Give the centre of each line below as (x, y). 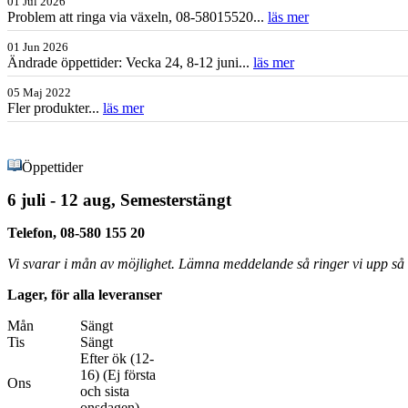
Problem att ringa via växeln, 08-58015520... (138, 17)
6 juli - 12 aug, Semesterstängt (119, 200)
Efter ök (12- (117, 358)
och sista (105, 391)
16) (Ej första (118, 375)
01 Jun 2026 (38, 47)
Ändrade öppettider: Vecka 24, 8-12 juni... (130, 62)
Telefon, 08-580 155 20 (76, 233)
